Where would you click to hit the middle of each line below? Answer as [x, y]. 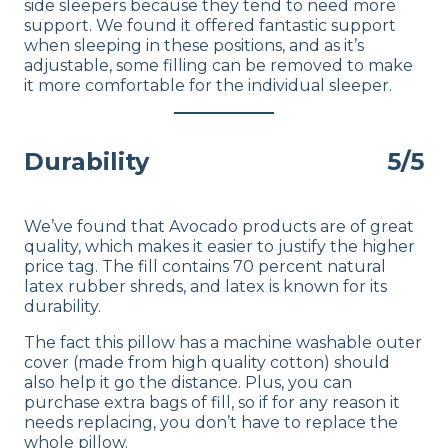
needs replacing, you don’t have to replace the [211, 423]
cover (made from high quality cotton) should [207, 363]
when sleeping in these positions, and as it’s [194, 46]
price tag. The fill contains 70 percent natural [205, 267]
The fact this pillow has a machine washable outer [223, 343]
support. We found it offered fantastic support [210, 26]
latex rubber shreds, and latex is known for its [205, 287]
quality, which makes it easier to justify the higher [219, 247]
